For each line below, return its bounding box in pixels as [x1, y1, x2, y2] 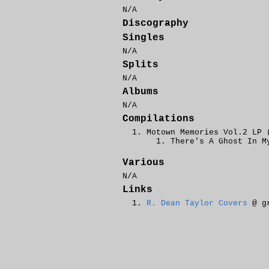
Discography [122, 18, 189, 29]
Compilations [122, 113, 195, 124]
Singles [122, 32, 165, 43]
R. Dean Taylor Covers [147, 199, 247, 208]
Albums [122, 86, 159, 97]
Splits [122, 59, 159, 70]
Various [122, 157, 165, 168]
